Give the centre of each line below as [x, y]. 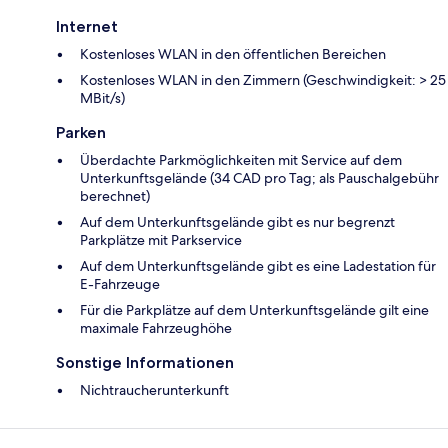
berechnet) [115, 196]
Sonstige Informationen [145, 363]
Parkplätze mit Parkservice [161, 240]
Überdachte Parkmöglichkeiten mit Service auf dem [241, 160]
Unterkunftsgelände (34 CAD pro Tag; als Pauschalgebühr [259, 178]
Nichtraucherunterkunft [154, 390]
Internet [87, 27]
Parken [81, 133]
